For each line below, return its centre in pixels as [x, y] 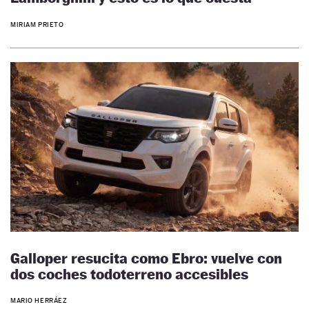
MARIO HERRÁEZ [39, 301]
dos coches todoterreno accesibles [129, 274]
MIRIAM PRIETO [37, 24]
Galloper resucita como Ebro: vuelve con [146, 258]
